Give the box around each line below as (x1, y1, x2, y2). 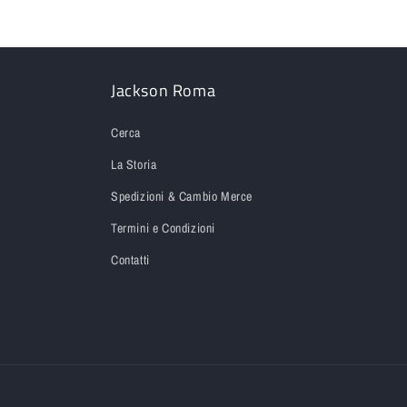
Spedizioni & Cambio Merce (111, 188, 253, 204)
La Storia (111, 156, 157, 173)
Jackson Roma (111, 78, 216, 103)
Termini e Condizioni (111, 220, 215, 236)
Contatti (111, 252, 150, 268)
